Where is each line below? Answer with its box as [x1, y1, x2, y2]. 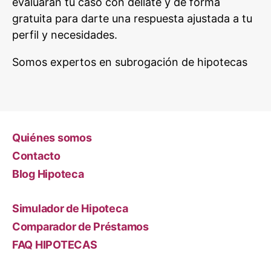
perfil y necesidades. [12, 28, 117, 41]
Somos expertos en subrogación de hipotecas [12, 55, 247, 68]
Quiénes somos [12, 131, 92, 144]
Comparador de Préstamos [12, 220, 149, 233]
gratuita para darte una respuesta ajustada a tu [12, 11, 252, 25]
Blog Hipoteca [12, 167, 84, 180]
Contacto [12, 149, 60, 162]
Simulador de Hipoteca [12, 201, 128, 215]
